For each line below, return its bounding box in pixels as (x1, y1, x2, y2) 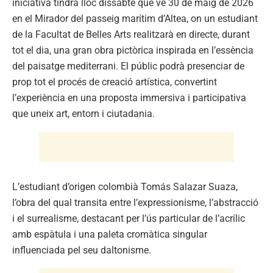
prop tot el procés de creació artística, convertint (12, 76, 217, 88)
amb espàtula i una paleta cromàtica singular (12, 228, 207, 240)
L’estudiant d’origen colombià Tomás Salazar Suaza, (12, 180, 238, 193)
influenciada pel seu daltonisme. (12, 244, 151, 256)
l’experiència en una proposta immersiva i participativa (12, 91, 246, 104)
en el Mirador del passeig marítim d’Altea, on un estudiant (12, 12, 258, 24)
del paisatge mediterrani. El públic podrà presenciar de (12, 60, 244, 72)
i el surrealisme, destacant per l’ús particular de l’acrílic (12, 212, 245, 224)
